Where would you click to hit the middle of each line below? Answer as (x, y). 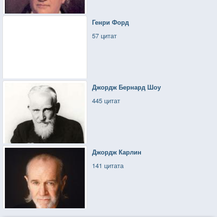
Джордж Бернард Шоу (127, 87)
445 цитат (106, 100)
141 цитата (108, 165)
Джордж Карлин (117, 152)
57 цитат (105, 35)
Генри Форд (111, 22)
